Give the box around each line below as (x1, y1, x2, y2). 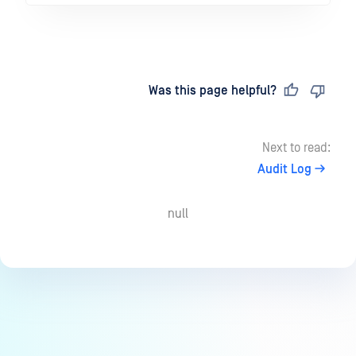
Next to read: (262, 141, 331, 156)
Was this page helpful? (149, 83, 277, 99)
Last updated (38, 83, 119, 99)
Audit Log (257, 162, 311, 177)
